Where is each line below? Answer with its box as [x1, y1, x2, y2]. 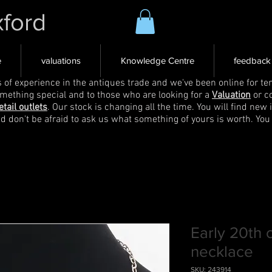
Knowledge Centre [120, 55, 194, 66]
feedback [234, 55, 271, 66]
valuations [41, 55, 81, 66]
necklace [191, 242, 253, 260]
